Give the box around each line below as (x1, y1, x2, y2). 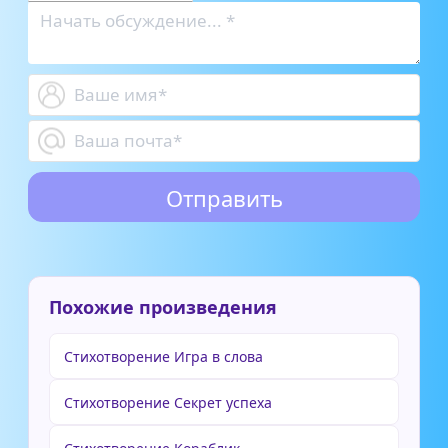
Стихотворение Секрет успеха (64, 393, 272, 412)
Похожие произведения (49, 295, 277, 319)
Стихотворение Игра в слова (64, 347, 263, 366)
